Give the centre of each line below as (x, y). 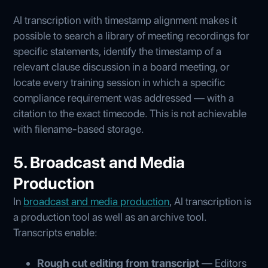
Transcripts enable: (56, 232)
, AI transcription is (211, 201)
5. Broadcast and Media (99, 162)
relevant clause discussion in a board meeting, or (122, 66)
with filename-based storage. (79, 129)
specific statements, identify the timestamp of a (118, 51)
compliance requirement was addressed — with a (124, 98)
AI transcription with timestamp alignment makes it (125, 20)
